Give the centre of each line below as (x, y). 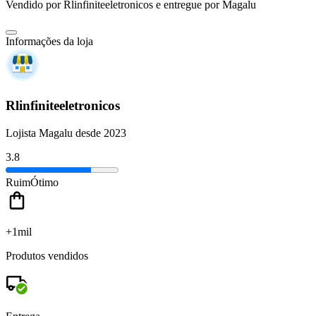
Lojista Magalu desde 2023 (66, 133)
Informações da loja (49, 42)
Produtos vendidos (47, 255)
